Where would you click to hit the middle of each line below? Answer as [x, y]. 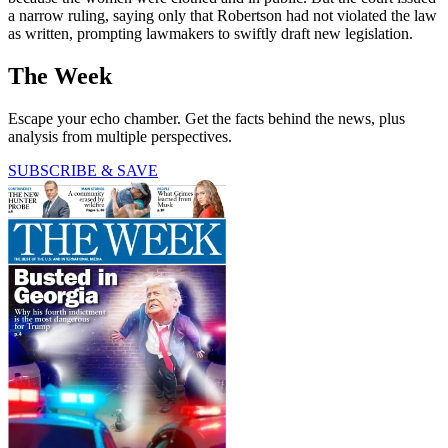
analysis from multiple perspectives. [120, 137]
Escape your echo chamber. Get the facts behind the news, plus [206, 119]
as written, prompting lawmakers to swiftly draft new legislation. [210, 34]
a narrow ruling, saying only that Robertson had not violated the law [222, 16]
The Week [60, 76]
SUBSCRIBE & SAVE [83, 171]
